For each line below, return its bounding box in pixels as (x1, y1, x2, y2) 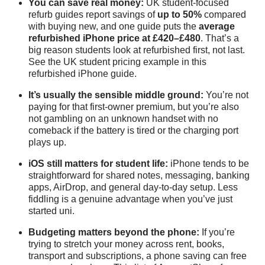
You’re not (203, 90, 248, 101)
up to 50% (157, 9, 202, 20)
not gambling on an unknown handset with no (28, 114, 218, 124)
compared (202, 9, 246, 20)
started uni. (28, 206, 75, 216)
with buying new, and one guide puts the (28, 21, 199, 32)
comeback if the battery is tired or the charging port (28, 125, 238, 136)
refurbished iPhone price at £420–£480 (28, 33, 201, 44)
